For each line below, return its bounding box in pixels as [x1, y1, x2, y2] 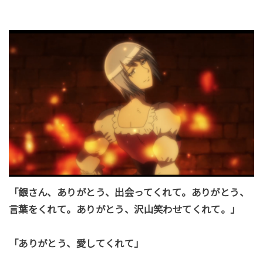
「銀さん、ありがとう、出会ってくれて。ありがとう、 [8, 187, 249, 198]
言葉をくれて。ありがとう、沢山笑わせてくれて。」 [8, 204, 240, 215]
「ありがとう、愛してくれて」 [8, 238, 144, 249]
